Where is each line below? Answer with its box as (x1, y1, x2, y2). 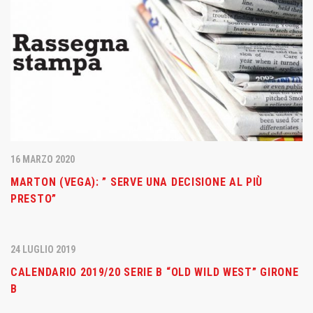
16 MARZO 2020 (10, 153, 75, 165)
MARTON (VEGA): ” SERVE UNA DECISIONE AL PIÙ (10, 175, 263, 189)
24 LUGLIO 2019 (10, 243, 75, 255)
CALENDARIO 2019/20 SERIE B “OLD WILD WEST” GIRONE (10, 265, 299, 279)
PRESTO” (10, 191, 57, 205)
